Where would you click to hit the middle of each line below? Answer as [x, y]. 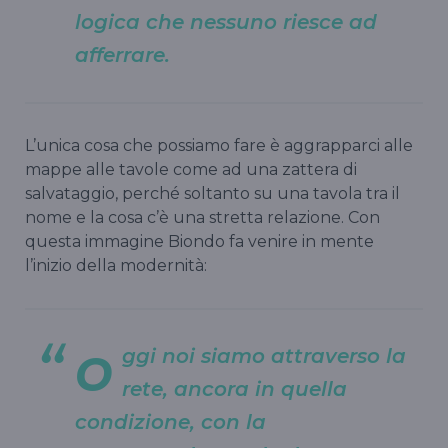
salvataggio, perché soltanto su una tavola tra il [212, 193]
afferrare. [122, 54]
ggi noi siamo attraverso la [264, 355]
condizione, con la [170, 421]
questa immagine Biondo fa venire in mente [199, 241]
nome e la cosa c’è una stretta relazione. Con [202, 217]
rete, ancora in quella [234, 388]
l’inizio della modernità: [116, 265]
